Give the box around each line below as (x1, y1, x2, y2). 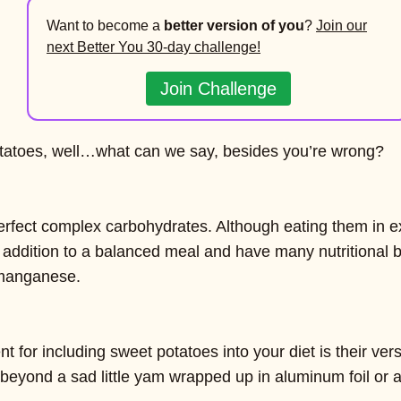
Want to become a (47, 18, 164, 33)
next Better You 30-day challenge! (47, 39, 260, 55)
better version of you (164, 18, 304, 33)
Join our (316, 18, 367, 33)
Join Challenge (160, 79, 277, 98)
